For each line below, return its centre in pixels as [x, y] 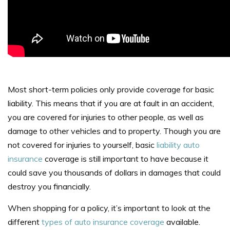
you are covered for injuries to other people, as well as [106, 117]
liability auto [178, 145]
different [25, 222]
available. [182, 222]
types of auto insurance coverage [103, 222]
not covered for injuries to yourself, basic [82, 145]
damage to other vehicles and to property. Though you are [114, 131]
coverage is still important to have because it [126, 159]
